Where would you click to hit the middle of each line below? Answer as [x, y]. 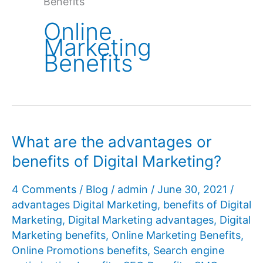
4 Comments [44, 189]
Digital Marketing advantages [141, 220]
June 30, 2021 [194, 189]
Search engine [189, 250]
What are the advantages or [112, 142]
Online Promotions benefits [80, 250]
